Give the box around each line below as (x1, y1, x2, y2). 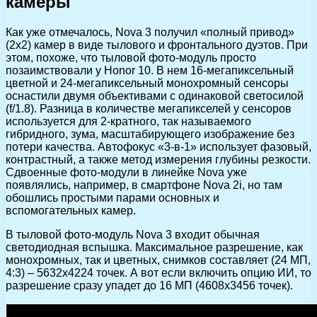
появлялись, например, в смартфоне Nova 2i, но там (6, 179, 282, 192)
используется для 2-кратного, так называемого (6, 115, 251, 128)
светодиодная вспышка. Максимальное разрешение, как (6, 241, 303, 254)
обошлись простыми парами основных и (6, 192, 219, 204)
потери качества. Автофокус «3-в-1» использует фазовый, (6, 141, 311, 154)
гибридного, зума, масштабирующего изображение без (6, 128, 294, 141)
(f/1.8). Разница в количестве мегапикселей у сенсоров (6, 103, 292, 115)
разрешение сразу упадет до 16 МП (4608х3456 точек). (6, 279, 293, 292)
